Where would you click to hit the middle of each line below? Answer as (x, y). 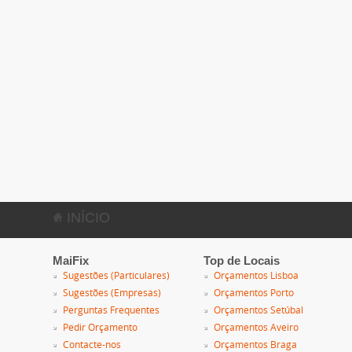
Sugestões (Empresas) (112, 293)
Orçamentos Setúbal (258, 311)
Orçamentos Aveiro (256, 328)
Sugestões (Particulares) (117, 276)
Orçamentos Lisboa (256, 276)
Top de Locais (241, 261)
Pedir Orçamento (101, 328)
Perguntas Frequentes (112, 311)
